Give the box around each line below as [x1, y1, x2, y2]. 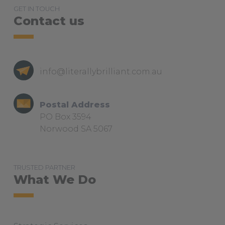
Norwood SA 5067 [39, 124, 113, 134]
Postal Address [39, 100, 110, 110]
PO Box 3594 [39, 112, 91, 122]
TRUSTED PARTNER [13, 164, 75, 172]
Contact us [13, 13, 84, 28]
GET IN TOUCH [13, 5, 60, 13]
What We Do [13, 172, 96, 187]
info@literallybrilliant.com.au [39, 66, 162, 76]
